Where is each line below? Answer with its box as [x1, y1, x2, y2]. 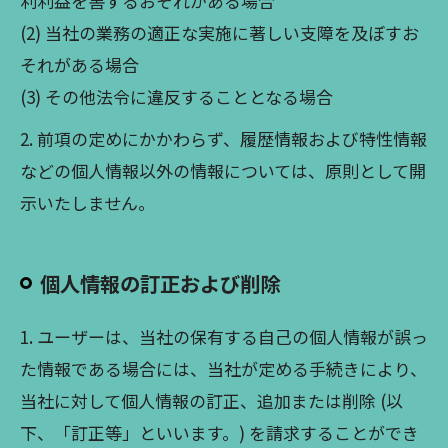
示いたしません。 [20, 190, 155, 215]
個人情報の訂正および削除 [40, 268, 280, 298]
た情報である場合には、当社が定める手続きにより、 [20, 356, 427, 381]
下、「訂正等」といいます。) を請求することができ [20, 420, 419, 445]
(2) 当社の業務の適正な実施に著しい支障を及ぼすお [20, 20, 419, 45]
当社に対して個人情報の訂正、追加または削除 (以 [20, 388, 403, 413]
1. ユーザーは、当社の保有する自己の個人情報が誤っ [20, 324, 428, 349]
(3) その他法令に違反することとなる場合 [20, 84, 333, 109]
